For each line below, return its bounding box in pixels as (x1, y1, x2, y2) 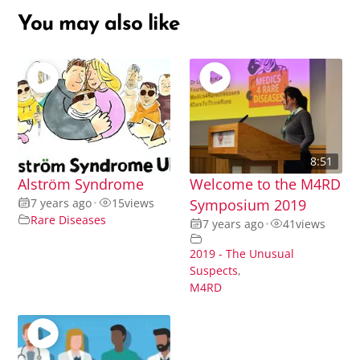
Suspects (190, 262, 238, 278)
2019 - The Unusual (190, 245, 294, 261)
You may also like (18, 14, 180, 36)
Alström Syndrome (18, 174, 145, 194)
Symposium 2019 (190, 194, 306, 215)
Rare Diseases (31, 211, 107, 227)
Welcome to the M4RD (190, 174, 341, 194)
